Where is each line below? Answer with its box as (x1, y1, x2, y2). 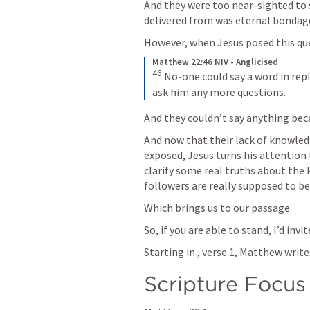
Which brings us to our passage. (144, 200, 294, 215)
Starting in (144, 244, 197, 259)
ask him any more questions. (152, 84, 286, 99)
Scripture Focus (144, 271, 306, 296)
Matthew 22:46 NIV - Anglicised (152, 56, 278, 69)
